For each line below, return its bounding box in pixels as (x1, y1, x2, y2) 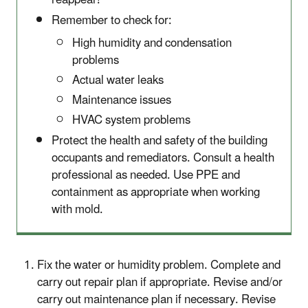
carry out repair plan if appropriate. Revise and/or (37, 269, 283, 295)
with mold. (52, 197, 103, 222)
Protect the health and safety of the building (52, 128, 267, 153)
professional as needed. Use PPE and (52, 162, 240, 188)
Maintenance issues (72, 88, 171, 113)
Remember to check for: (52, 8, 172, 33)
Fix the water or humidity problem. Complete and (37, 252, 280, 278)
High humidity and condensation (72, 30, 232, 56)
